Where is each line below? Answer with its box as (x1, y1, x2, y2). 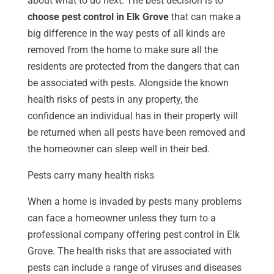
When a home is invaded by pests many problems (27, 195, 242, 207)
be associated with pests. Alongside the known (27, 76, 229, 89)
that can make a (168, 10, 241, 23)
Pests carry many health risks (27, 169, 154, 181)
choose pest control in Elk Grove (27, 10, 169, 23)
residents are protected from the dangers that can (27, 60, 240, 72)
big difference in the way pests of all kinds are (27, 27, 225, 39)
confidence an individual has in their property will (27, 109, 238, 122)
